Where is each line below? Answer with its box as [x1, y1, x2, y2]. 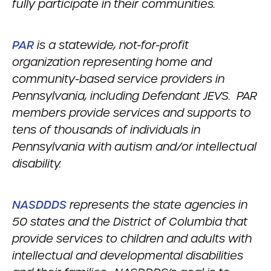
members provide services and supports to [12, 106, 251, 120]
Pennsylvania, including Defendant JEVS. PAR [12, 89, 257, 103]
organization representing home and [12, 55, 212, 69]
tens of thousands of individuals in [12, 123, 200, 137]
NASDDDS [12, 198, 67, 212]
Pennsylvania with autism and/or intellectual [12, 140, 256, 154]
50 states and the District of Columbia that [12, 215, 247, 229]
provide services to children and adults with [12, 232, 252, 246]
